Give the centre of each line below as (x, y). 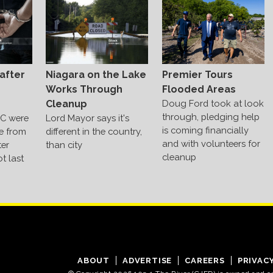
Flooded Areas (199, 90)
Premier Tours (197, 75)
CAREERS (205, 261)
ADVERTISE (147, 261)
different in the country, (94, 131)
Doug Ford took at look (213, 104)
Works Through (84, 89)
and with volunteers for (211, 144)
